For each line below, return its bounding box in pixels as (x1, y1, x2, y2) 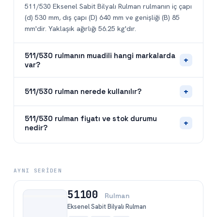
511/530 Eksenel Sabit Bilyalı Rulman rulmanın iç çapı (25, 1, 192, 11)
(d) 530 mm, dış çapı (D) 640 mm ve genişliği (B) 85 (25, 12, 180, 22)
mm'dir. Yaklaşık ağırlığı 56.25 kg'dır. (25, 23, 136, 33)
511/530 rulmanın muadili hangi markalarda (25, 50, 175, 60)
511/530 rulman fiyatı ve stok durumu (25, 113, 157, 123)
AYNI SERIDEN (14, 167, 62, 174)
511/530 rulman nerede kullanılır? (25, 87, 141, 96)
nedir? (25, 123, 47, 132)
